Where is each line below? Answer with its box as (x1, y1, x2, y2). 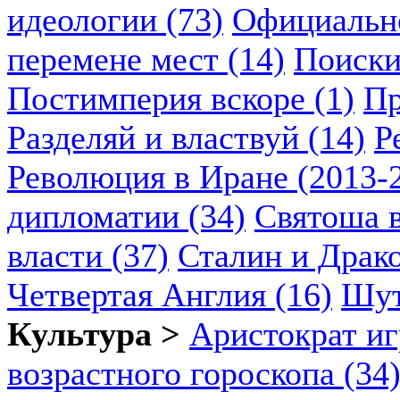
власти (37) (7, 237, 169, 274)
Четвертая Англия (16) (7, 276, 332, 313)
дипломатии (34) (7, 197, 246, 235)
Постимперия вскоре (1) (7, 79, 354, 117)
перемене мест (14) (7, 40, 285, 78)
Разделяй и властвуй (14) (7, 119, 365, 156)
